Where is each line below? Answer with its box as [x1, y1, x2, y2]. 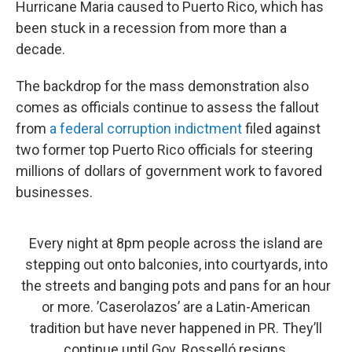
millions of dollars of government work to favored [16, 163, 322, 179]
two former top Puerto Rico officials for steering [16, 141, 313, 158]
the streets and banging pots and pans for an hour [21, 277, 331, 294]
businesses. [16, 184, 93, 200]
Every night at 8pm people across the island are [29, 235, 323, 251]
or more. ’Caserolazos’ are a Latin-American [42, 299, 310, 315]
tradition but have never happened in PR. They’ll [30, 320, 322, 336]
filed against [242, 120, 321, 137]
